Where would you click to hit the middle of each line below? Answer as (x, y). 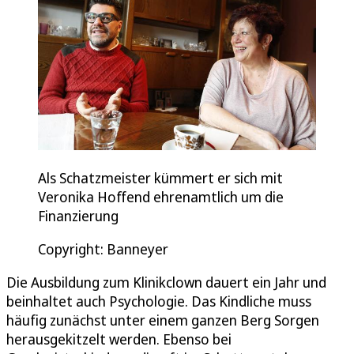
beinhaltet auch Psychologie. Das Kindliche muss (159, 301)
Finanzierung (78, 215)
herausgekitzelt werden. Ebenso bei (119, 339)
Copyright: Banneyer (103, 249)
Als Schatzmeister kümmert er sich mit (160, 177)
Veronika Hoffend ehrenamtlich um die (161, 196)
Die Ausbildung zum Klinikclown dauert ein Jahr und (166, 282)
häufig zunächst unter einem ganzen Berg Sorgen (163, 320)
